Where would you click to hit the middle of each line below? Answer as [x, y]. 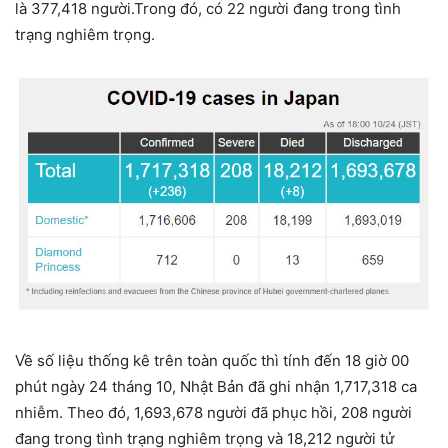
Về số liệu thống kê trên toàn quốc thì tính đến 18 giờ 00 [212, 360]
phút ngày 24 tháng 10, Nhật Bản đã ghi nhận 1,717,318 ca [216, 386]
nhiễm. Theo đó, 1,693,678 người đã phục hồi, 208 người [213, 412]
